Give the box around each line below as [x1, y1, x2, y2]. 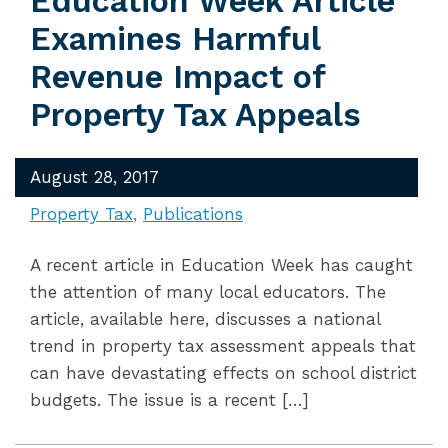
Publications [143, 204, 243, 224]
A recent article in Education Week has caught [30, 255, 413, 275]
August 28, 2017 [30, 167, 159, 187]
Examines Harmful [30, 20, 320, 58]
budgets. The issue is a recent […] [30, 390, 309, 410]
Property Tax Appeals [30, 96, 361, 134]
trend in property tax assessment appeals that [30, 336, 416, 356]
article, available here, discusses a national [30, 309, 380, 329]
